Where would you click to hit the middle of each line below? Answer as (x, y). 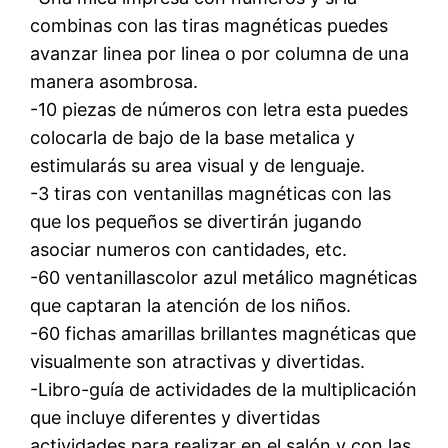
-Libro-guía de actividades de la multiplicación (224, 389)
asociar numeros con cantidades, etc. (189, 249)
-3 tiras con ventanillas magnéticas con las (211, 193)
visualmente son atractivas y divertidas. (198, 361)
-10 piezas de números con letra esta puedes (219, 109)
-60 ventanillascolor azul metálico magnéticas (224, 277)
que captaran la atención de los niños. (191, 305)
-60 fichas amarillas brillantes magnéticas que (223, 333)
